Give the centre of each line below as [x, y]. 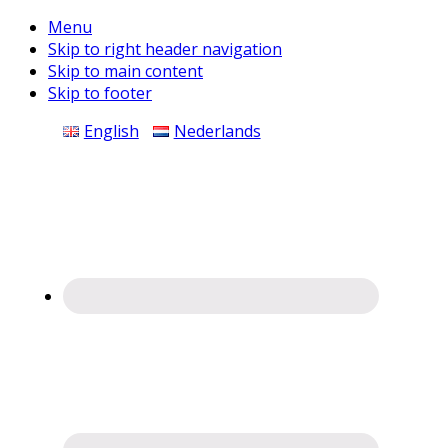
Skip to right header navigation [165, 49]
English [111, 131]
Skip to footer [100, 93]
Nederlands [217, 131]
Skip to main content [125, 71]
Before [44, 135]
